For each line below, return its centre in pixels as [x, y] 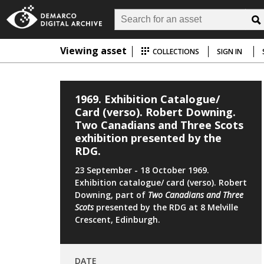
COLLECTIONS [175, 52]
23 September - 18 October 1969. [142, 170]
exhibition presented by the [148, 138]
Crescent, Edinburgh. [118, 219]
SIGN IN [230, 52]
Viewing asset [93, 51]
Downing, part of [111, 194]
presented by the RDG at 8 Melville [166, 207]
